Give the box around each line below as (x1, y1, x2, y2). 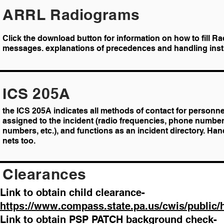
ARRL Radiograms (2, 5, 140, 23)
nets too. (2, 136, 37, 145)
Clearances (2, 165, 86, 183)
